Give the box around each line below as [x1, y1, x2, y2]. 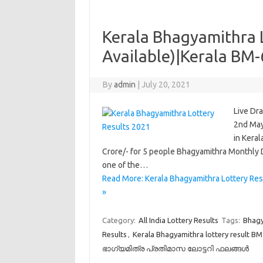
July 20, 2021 [141, 80, 191, 89]
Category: [102, 216, 137, 224]
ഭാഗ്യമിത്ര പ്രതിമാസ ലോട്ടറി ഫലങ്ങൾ [102, 244, 249, 252]
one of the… [102, 160, 148, 170]
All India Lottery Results [138, 216, 218, 224]
